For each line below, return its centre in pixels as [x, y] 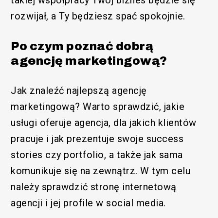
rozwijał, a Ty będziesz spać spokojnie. [98, 16]
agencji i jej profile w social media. [90, 203]
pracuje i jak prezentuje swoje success [97, 138]
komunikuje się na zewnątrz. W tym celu [101, 171]
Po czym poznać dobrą [82, 46]
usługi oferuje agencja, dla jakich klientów [104, 122]
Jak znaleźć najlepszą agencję [79, 90]
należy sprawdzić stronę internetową [94, 187]
